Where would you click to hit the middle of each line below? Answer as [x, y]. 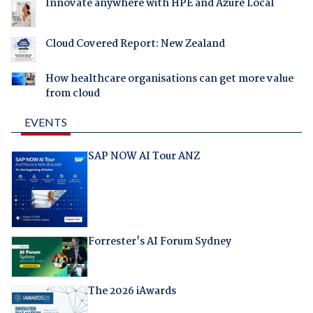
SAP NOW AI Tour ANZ [144, 156]
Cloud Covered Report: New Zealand [135, 44]
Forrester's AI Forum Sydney [159, 242]
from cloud [72, 93]
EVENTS [45, 122]
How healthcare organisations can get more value [169, 79]
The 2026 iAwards [132, 291]
